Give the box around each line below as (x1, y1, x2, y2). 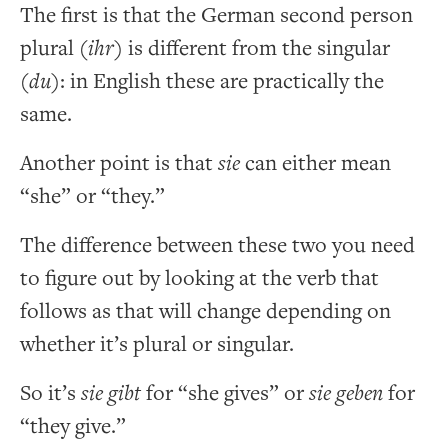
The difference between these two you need (20, 231, 415, 259)
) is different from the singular (114, 34, 390, 62)
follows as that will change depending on (20, 297, 391, 325)
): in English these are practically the (51, 67, 384, 95)
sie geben (309, 379, 383, 407)
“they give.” (20, 412, 126, 440)
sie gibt (81, 379, 141, 407)
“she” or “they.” (20, 182, 165, 210)
